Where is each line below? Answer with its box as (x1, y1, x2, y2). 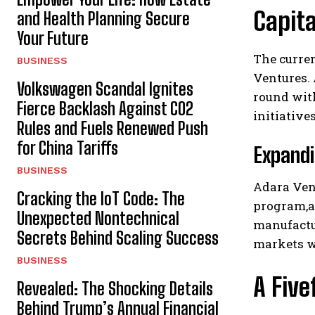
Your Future (17, 27, 89, 49)
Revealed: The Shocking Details (17, 278, 213, 299)
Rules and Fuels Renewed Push (17, 117, 208, 139)
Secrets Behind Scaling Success (17, 227, 219, 248)
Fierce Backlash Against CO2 (17, 98, 193, 119)
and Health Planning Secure (17, 8, 190, 29)
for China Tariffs (17, 137, 118, 158)
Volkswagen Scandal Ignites (17, 78, 193, 99)
